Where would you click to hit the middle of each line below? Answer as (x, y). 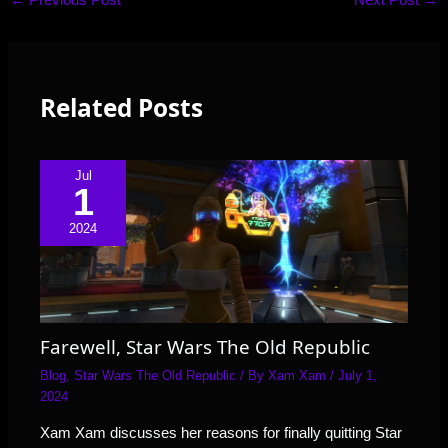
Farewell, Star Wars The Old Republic (205, 347)
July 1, (358, 376)
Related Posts (122, 108)
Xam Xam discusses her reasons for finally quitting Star (221, 433)
